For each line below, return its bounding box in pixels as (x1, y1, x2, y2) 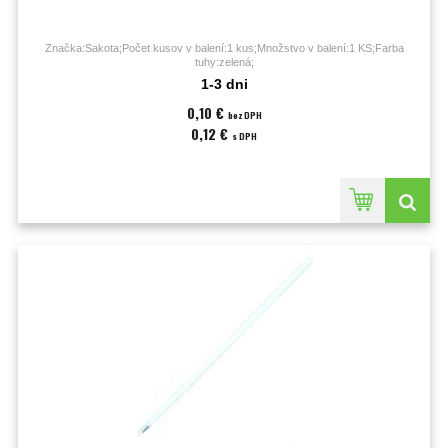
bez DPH (227, 108, 262, 122)
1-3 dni (200, 76, 248, 92)
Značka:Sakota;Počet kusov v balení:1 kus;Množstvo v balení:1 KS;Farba (44, 42, 404, 54)
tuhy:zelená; (194, 56, 254, 68)
